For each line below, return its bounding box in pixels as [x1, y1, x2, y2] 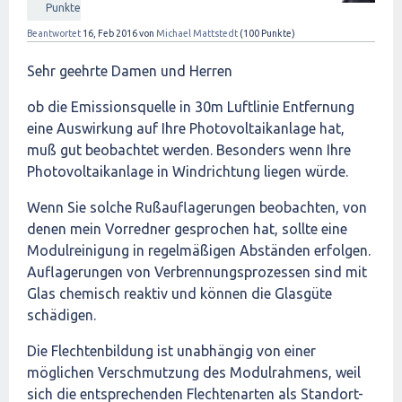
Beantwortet [27, 28, 81, 39]
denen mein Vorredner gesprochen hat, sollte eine [27, 221, 347, 237]
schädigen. [27, 307, 96, 323]
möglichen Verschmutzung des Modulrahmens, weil [27, 364, 361, 380]
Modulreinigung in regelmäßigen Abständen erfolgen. [27, 242, 371, 258]
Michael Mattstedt [156, 28, 238, 39]
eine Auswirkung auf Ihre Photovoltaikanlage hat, [27, 120, 345, 136]
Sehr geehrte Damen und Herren [27, 63, 232, 79]
